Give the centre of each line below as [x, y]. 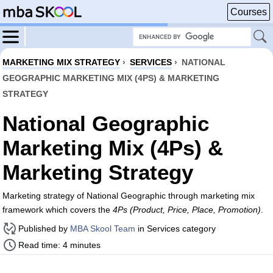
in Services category [175, 229]
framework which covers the [58, 210]
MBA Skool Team [103, 229]
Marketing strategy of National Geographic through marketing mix [129, 196]
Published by [44, 229]
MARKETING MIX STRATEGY [61, 62]
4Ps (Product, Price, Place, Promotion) [187, 210]
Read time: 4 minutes [59, 245]
